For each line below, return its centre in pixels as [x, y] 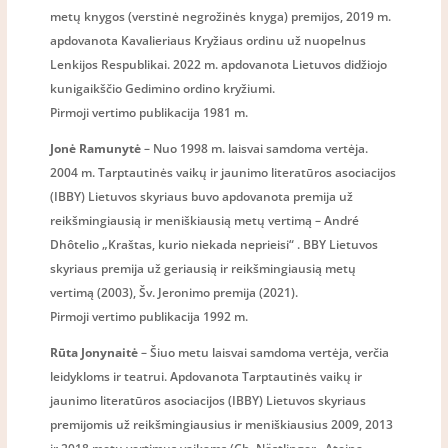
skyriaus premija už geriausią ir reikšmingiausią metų [203, 268]
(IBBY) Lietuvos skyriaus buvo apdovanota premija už [202, 196]
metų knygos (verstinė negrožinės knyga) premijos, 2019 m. [221, 16]
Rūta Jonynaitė [94, 352]
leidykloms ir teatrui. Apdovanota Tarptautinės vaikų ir [206, 376]
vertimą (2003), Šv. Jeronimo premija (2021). [174, 292]
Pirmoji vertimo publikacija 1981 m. [149, 112]
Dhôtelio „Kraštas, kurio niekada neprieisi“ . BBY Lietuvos [214, 244]
